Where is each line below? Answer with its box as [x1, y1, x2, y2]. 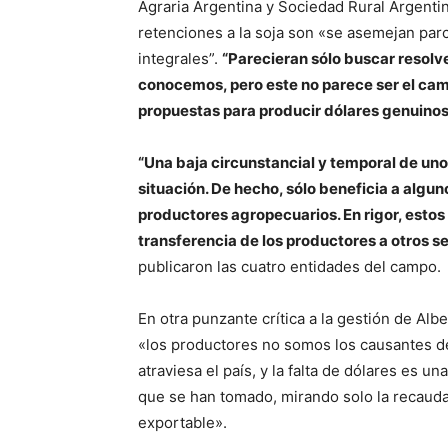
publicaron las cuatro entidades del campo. [138, 256, 441, 276]
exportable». [138, 412, 227, 432]
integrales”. [138, 48, 222, 68]
